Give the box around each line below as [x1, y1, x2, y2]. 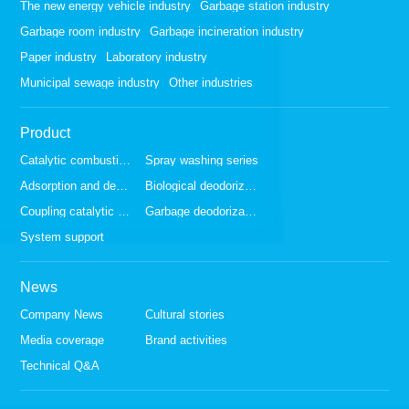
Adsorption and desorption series [116, 178, 129, 193]
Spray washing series [145, 152, 259, 167]
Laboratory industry [106, 49, 208, 64]
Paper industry [20, 49, 98, 64]
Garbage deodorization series [245, 204, 257, 218]
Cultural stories [145, 307, 225, 321]
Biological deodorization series [245, 178, 257, 193]
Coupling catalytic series [118, 204, 131, 218]
